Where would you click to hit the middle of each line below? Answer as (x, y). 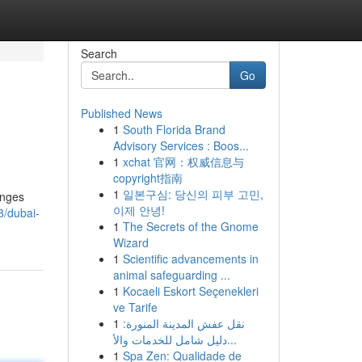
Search (99, 53)
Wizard (130, 242)
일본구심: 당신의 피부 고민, (193, 194)
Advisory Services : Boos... (181, 145)
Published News (121, 113)
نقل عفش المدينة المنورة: (183, 323)
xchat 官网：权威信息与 (183, 162)
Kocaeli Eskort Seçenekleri (190, 291)
